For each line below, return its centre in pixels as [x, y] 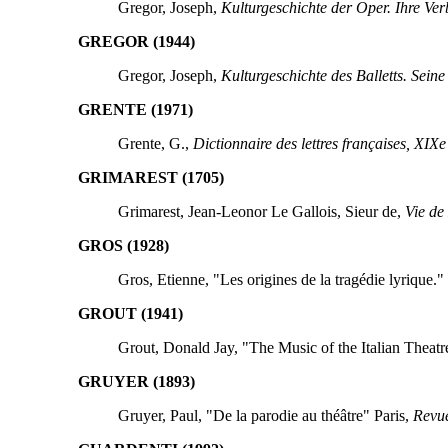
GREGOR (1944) [136, 41]
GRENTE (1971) [135, 109]
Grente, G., [155, 143]
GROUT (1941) [130, 313]
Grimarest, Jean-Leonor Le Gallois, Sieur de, [261, 211]
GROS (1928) [123, 245]
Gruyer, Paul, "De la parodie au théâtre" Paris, [265, 415]
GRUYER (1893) [136, 381]
